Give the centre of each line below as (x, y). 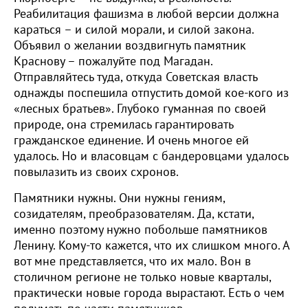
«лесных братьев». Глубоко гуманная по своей (140, 109)
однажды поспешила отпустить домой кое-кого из (151, 93)
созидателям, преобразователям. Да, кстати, (134, 214)
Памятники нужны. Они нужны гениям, (119, 198)
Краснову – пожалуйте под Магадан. (113, 62)
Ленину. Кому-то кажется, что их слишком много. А (152, 246)
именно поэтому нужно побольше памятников (141, 230)
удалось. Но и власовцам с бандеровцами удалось (151, 156)
